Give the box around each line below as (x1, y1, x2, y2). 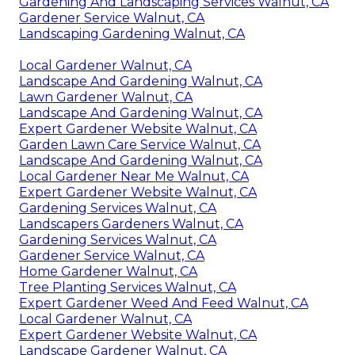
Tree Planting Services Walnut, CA (19, 280, 236, 296)
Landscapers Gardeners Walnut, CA (19, 216, 243, 232)
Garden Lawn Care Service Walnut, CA (19, 137, 261, 153)
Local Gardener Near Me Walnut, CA (19, 169, 249, 185)
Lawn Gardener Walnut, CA (19, 90, 193, 105)
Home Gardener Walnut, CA (19, 264, 197, 280)
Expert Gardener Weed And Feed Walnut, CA (19, 296, 308, 311)
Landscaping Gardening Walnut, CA (19, 26, 245, 42)
